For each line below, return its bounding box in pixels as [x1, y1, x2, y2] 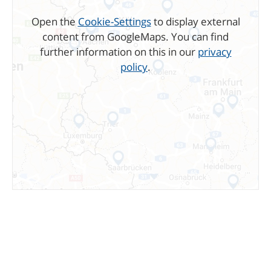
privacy [197, 44, 232, 59]
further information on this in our [39, 44, 198, 59]
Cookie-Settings [77, 14, 151, 28]
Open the [31, 14, 78, 28]
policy [120, 59, 148, 74]
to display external [151, 14, 240, 28]
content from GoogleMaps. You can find [42, 29, 229, 44]
